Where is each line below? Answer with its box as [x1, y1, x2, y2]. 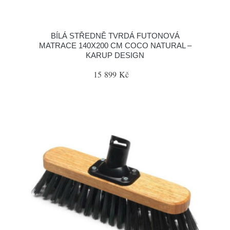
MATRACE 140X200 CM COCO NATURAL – [39, 41, 191, 50]
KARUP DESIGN [86, 51, 144, 60]
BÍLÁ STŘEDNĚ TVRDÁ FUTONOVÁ [50, 31, 180, 40]
